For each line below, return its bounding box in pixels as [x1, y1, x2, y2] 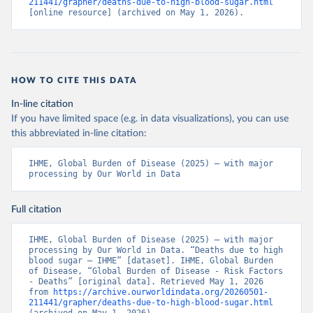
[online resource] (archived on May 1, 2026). [29, 8, 244, 17]
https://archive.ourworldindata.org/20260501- [53, 287, 268, 297]
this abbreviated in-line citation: [11, 129, 147, 138]
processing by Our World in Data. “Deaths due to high [29, 245, 283, 255]
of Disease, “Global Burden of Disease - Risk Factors [29, 266, 283, 276]
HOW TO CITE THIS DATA [11, 76, 138, 85]
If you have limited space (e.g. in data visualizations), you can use [11, 114, 289, 124]
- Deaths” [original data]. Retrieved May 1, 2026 [29, 277, 263, 286]
